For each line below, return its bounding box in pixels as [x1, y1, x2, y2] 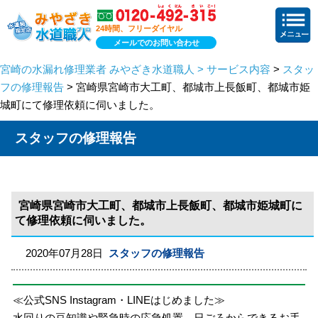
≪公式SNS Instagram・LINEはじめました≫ [13, 293, 226, 306]
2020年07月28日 [26, 247, 109, 259]
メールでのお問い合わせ [113, 38, 199, 47]
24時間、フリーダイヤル [96, 23, 182, 33]
